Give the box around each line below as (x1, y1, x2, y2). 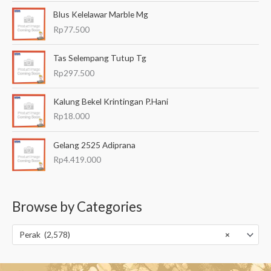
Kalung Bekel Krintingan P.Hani (53, 96, 169, 106)
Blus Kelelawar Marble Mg (53, 9, 149, 20)
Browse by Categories (12, 198, 142, 215)
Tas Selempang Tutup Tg (53, 53, 147, 63)
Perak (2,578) (19, 229, 70, 240)
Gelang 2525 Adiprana (53, 139, 136, 150)
